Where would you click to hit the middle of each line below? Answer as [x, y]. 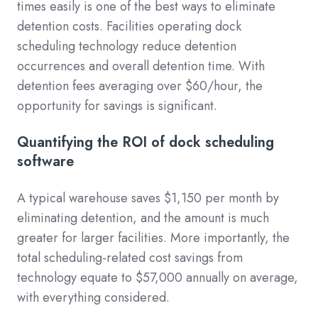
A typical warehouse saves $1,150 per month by [148, 198]
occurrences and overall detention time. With [141, 66]
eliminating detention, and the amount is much [143, 218]
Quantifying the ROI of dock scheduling [146, 142]
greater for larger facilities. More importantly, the [153, 237]
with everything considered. [95, 297]
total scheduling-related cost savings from [130, 257]
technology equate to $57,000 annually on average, [158, 277]
